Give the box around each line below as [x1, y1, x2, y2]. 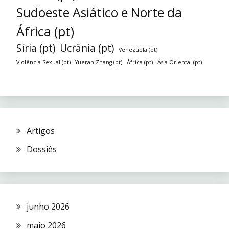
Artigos [27, 125, 55, 136]
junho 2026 [27, 201, 70, 213]
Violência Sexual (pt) [16, 58, 71, 66]
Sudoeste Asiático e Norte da [16, 4, 182, 21]
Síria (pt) [16, 41, 55, 55]
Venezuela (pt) [119, 45, 157, 53]
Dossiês [27, 144, 57, 155]
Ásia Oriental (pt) [157, 58, 202, 66]
